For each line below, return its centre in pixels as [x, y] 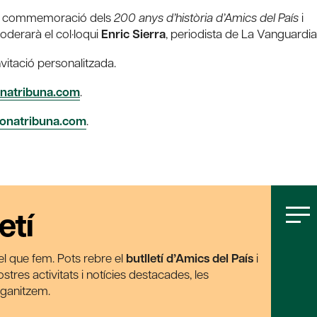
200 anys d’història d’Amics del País [206, 17]
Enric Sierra [133, 34]
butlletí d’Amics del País [190, 258]
